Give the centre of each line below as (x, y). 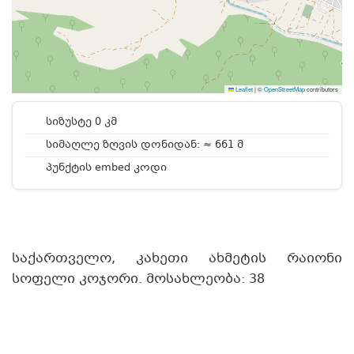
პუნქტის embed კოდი (105, 168)
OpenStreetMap (284, 89)
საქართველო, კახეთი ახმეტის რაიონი (177, 259)
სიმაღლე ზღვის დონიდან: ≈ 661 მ (143, 145)
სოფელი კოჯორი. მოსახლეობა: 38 (138, 279)
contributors (322, 89)
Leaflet (243, 89)
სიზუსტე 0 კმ (80, 122)
